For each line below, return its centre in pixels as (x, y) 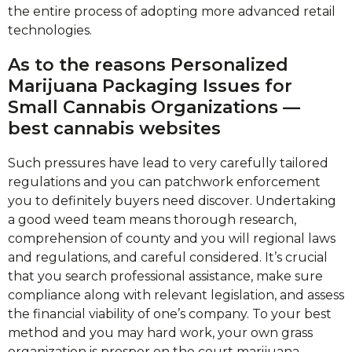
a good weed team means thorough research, (152, 219)
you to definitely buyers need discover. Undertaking (172, 200)
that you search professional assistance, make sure (165, 276)
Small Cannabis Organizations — (154, 108)
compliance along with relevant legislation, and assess (176, 295)
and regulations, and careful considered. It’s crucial (168, 257)
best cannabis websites (114, 129)
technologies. (50, 30)
